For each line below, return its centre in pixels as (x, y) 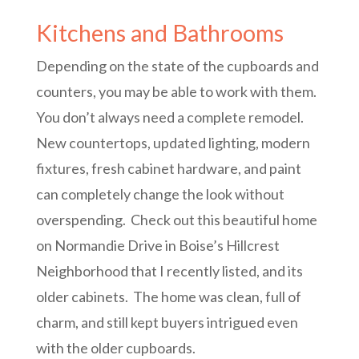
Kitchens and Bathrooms (159, 32)
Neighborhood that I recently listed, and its (169, 270)
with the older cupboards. (115, 347)
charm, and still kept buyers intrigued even (167, 322)
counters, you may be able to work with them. (177, 91)
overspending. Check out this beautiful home (176, 219)
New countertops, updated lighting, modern (173, 142)
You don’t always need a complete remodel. (169, 117)
